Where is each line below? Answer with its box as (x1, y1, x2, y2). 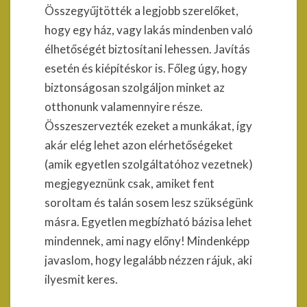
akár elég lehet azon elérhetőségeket (45, 137, 233, 152)
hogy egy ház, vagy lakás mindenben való (45, 22, 253, 37)
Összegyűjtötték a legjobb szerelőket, (45, 3, 238, 18)
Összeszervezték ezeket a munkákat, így (45, 118, 252, 133)
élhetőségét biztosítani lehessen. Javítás (45, 41, 250, 56)
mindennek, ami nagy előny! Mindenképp (45, 233, 249, 248)
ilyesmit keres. (45, 271, 118, 286)
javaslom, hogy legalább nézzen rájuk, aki (45, 252, 252, 267)
